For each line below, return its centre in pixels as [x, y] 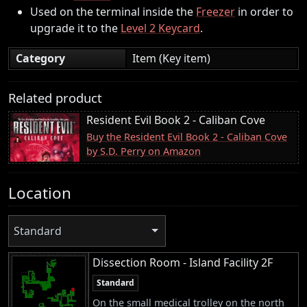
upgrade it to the [75, 28]
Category [40, 58]
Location [40, 193]
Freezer [216, 11]
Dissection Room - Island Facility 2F [183, 263]
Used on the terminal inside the [113, 11]
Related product [55, 97]
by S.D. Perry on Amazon [144, 151]
